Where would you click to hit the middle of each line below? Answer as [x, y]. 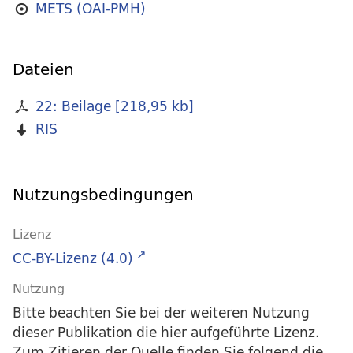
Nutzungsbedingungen [103, 195]
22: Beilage [73, 106]
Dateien [43, 69]
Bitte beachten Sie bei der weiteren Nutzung [161, 313]
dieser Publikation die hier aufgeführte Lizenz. [166, 333]
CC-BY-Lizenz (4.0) [73, 258]
